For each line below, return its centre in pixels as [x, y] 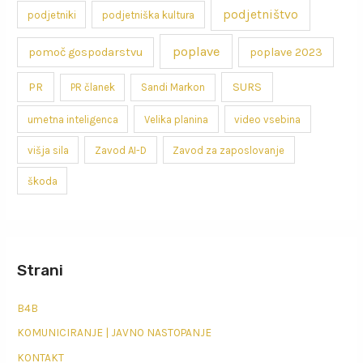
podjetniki [51, 15]
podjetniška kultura [149, 15]
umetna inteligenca [73, 119]
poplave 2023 [286, 52]
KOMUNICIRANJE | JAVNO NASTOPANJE [115, 333]
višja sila [48, 150]
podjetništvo [260, 14]
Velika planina [177, 119]
